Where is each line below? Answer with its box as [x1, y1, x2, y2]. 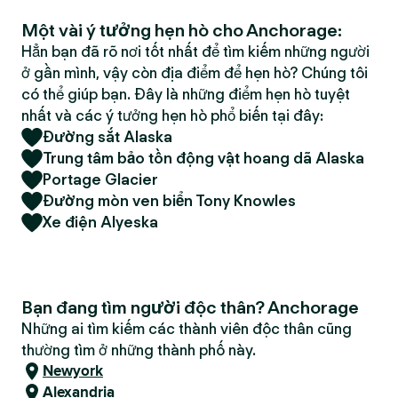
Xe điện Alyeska [43, 213, 158, 231]
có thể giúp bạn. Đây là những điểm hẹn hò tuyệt [21, 85, 350, 103]
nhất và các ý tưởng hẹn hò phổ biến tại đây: [21, 107, 323, 124]
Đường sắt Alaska [43, 128, 172, 146]
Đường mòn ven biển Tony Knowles [43, 192, 296, 210]
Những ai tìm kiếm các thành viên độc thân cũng [21, 320, 352, 338]
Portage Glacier [43, 171, 158, 188]
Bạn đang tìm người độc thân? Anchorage [21, 297, 359, 318]
